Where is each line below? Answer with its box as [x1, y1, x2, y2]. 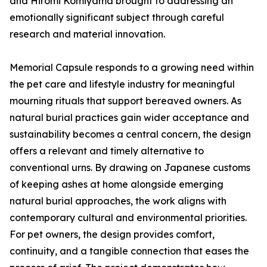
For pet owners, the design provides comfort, [10, 228, 215, 241]
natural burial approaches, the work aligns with [10, 195, 226, 207]
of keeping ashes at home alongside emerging [10, 178, 223, 191]
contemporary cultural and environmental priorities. [10, 212, 247, 224]
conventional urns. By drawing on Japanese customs [10, 162, 250, 174]
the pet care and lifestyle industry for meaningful [10, 78, 235, 91]
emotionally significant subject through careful [10, 11, 224, 24]
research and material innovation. [10, 28, 165, 41]
